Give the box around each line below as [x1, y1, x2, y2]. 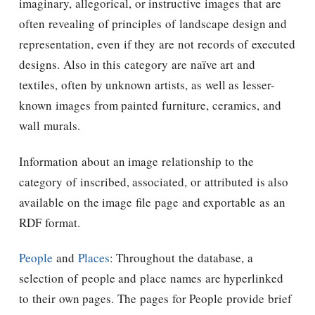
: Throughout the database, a [109, 249, 253, 266]
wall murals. [19, 117, 80, 134]
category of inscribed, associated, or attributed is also [19, 173, 289, 190]
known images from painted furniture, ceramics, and [19, 97, 281, 114]
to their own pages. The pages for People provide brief [19, 290, 292, 307]
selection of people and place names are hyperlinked [19, 269, 284, 286]
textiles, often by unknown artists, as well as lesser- [19, 77, 275, 94]
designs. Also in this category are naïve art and [19, 56, 255, 73]
